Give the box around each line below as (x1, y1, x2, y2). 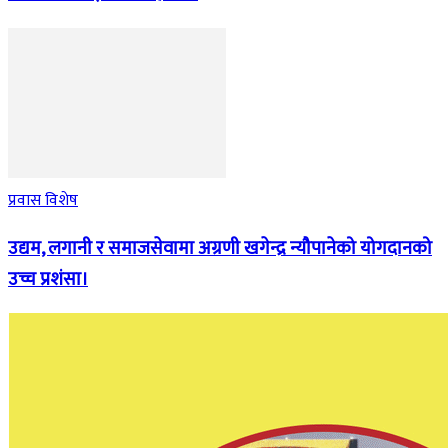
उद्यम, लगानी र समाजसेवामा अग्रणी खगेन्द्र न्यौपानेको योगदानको (8, 232, 432, 264)
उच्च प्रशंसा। (8, 263, 88, 295)
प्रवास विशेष (8, 186, 78, 214)
